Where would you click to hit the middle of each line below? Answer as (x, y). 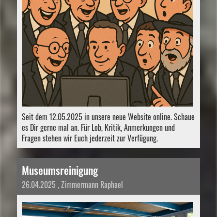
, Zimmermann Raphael (89, 184)
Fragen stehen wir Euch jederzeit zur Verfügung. (90, 138)
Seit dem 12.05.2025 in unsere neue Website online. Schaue (108, 116)
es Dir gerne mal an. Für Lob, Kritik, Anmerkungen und (98, 127)
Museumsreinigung (60, 170)
